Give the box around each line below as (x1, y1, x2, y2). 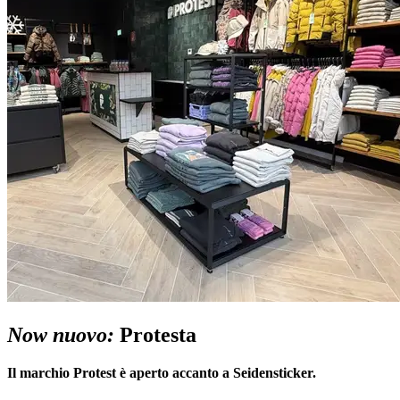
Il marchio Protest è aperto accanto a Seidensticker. (7, 365, 316, 381)
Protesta (114, 323, 196, 347)
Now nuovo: (7, 323, 114, 347)
